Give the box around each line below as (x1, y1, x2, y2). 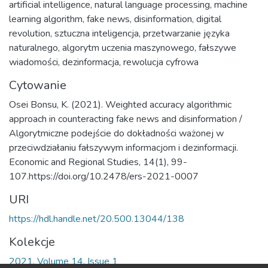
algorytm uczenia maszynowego (62, 41, 194, 54)
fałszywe (199, 41, 236, 54)
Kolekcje (9, 234, 55, 250)
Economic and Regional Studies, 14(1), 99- (9, 156, 187, 169)
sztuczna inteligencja (54, 27, 139, 40)
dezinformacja (62, 56, 119, 69)
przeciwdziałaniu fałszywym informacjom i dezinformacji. (9, 141, 238, 154)
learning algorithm (9, 13, 83, 26)
